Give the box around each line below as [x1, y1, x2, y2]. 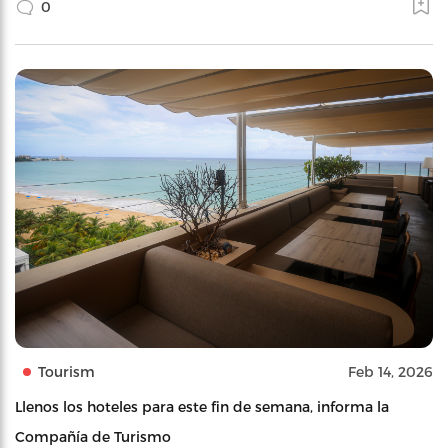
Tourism [38, 362, 95, 380]
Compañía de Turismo [15, 427, 171, 445]
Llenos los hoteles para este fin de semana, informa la [15, 397, 389, 415]
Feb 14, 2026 [348, 362, 433, 380]
